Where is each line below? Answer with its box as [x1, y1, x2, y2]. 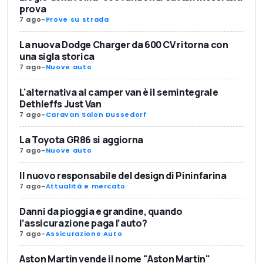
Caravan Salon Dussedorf [45, 110, 147, 120]
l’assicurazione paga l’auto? [19, 217, 147, 230]
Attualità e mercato [45, 181, 126, 191]
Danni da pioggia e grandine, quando [19, 205, 183, 218]
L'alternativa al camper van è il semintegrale [19, 86, 218, 99]
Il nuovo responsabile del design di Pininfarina [19, 169, 227, 183]
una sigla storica [19, 50, 95, 63]
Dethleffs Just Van [19, 97, 102, 111]
